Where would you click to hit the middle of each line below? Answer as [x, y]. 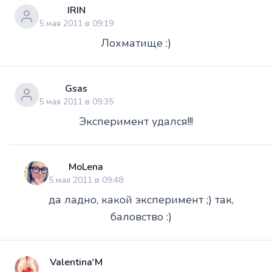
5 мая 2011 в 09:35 [76, 101]
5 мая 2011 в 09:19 [76, 23]
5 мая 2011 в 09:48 [86, 180]
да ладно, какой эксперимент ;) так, [141, 199]
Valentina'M [76, 262]
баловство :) [141, 216]
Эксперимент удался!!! [136, 121]
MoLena [86, 167]
